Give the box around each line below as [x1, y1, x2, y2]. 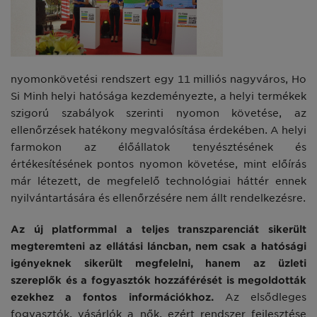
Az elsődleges [213, 291, 307, 303]
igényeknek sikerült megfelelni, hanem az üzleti [11, 257, 306, 269]
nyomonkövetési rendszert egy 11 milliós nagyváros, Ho [11, 73, 306, 85]
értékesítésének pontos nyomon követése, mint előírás [11, 158, 306, 170]
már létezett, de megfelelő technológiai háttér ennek [11, 175, 306, 187]
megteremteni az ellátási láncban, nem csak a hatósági [11, 240, 306, 252]
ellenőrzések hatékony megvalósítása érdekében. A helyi [11, 124, 306, 136]
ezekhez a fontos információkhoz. [11, 291, 214, 303]
